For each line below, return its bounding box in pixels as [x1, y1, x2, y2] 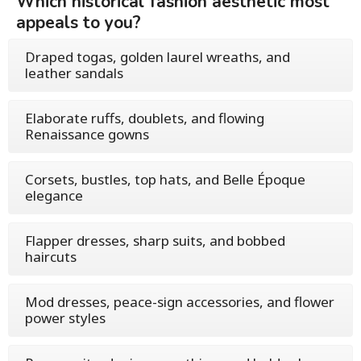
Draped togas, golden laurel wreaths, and [25, 47, 290, 66]
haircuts [25, 247, 77, 266]
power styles [25, 308, 106, 327]
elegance [25, 185, 83, 205]
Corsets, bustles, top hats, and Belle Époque [25, 169, 305, 189]
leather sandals [25, 63, 123, 82]
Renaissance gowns [25, 124, 149, 143]
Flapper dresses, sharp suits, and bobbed [25, 230, 285, 250]
